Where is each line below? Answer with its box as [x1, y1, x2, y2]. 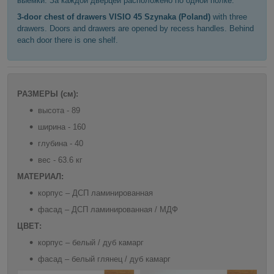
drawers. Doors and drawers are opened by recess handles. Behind [17, 23, 254, 33]
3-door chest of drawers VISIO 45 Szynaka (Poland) [17, 12, 213, 21]
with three [213, 12, 247, 21]
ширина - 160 [38, 122, 86, 131]
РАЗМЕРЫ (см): [17, 89, 78, 98]
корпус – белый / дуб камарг [38, 237, 144, 247]
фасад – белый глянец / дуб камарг [38, 254, 171, 264]
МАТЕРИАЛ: [17, 171, 64, 181]
